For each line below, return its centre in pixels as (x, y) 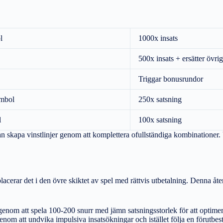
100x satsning (160, 119)
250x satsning (160, 99)
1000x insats (158, 38)
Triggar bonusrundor (171, 79)
